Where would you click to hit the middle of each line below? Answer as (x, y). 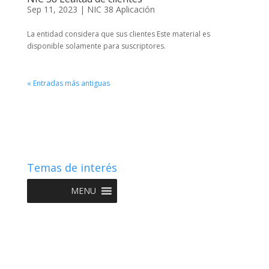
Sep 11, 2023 (52, 9)
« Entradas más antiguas (68, 83)
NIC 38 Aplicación (121, 9)
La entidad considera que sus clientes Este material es (118, 34)
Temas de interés (72, 168)
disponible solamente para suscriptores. (96, 46)
